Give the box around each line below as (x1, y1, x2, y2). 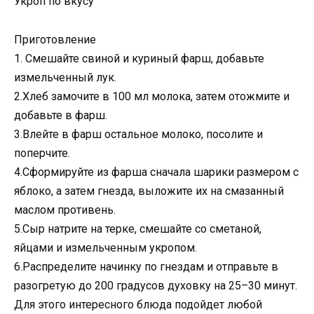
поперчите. (14, 146, 70, 160)
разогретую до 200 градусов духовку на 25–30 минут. (14, 278, 297, 292)
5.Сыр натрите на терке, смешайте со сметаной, (14, 221, 261, 235)
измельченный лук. (14, 70, 116, 84)
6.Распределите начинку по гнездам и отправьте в (14, 259, 278, 273)
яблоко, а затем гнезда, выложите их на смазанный (14, 184, 284, 198)
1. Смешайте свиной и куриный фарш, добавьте (14, 51, 264, 65)
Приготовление (14, 32, 96, 46)
